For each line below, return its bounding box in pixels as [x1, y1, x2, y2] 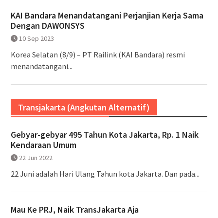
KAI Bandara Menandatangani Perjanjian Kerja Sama [10, 9, 203, 21]
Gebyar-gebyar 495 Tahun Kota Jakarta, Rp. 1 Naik [10, 128, 199, 140]
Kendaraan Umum [10, 139, 76, 150]
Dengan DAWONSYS [10, 19, 85, 31]
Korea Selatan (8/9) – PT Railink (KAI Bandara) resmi [10, 49, 185, 59]
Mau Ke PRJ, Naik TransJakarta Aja [10, 203, 139, 215]
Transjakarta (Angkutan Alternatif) [18, 101, 150, 113]
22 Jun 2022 [18, 153, 53, 162]
